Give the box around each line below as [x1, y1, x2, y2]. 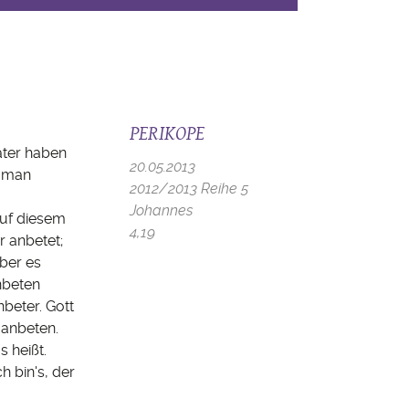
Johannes [130, 202, 193, 219]
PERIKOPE [130, 119, 204, 147]
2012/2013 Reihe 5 [130, 180, 248, 197]
